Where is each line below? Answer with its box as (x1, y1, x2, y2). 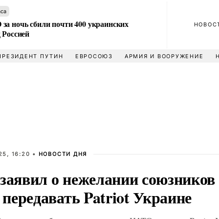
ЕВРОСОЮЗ (75, 53, 113, 60)
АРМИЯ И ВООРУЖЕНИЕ (124, 53, 204, 60)
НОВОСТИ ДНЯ (38, 151, 88, 157)
